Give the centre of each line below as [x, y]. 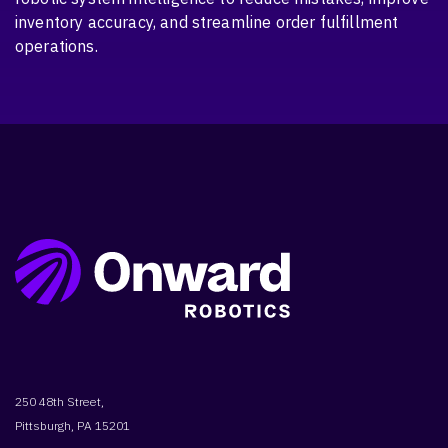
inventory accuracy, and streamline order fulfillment [207, 21]
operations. [56, 45]
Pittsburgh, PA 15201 [72, 425]
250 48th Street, [59, 401]
